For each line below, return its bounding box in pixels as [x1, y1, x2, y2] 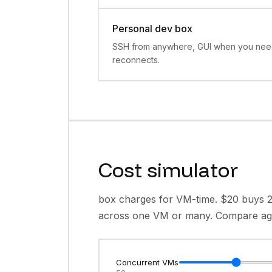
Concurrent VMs [116, 257, 178, 267]
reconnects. [112, 55, 160, 65]
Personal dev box [112, 22, 192, 35]
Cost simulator [98, 157, 238, 182]
